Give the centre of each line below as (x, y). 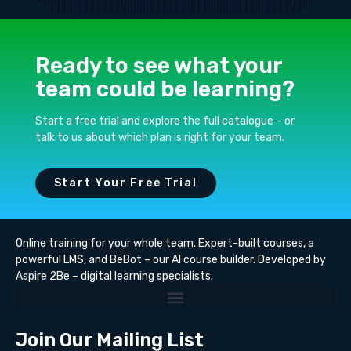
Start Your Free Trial (125, 183)
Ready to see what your (158, 65)
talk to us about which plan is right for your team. (159, 137)
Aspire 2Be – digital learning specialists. (114, 277)
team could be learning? (165, 89)
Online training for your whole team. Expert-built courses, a (165, 244)
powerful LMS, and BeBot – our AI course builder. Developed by (171, 260)
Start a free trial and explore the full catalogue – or (165, 121)
